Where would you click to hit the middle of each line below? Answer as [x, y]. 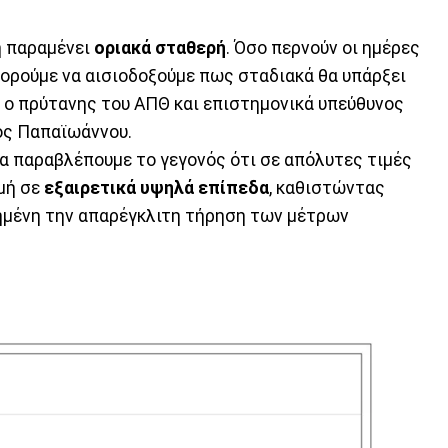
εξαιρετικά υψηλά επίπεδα [156, 188]
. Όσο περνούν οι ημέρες [323, 48]
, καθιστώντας [327, 188]
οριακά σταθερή [160, 48]
